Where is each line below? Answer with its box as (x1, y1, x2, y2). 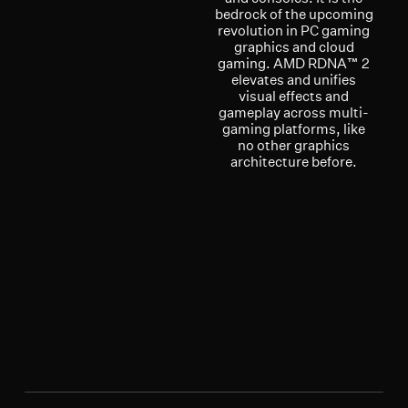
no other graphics (238, 136, 351, 154)
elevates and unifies (231, 70, 357, 88)
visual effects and (239, 87, 350, 105)
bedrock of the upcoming (214, 5, 373, 23)
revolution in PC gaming (218, 21, 371, 39)
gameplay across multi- (219, 103, 370, 121)
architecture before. (230, 152, 358, 170)
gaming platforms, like (222, 119, 366, 138)
